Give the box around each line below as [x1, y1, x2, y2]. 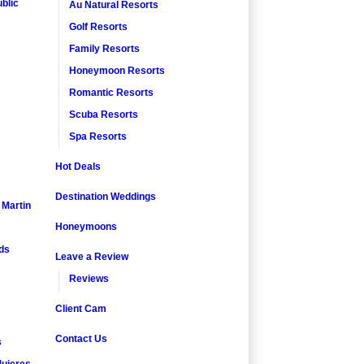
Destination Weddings [55, 190, 156, 202]
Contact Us [55, 332, 107, 344]
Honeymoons [55, 220, 117, 232]
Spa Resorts [69, 130, 127, 142]
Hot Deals [55, 160, 101, 172]
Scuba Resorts [69, 108, 138, 120]
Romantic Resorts [69, 86, 154, 98]
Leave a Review [55, 250, 128, 262]
